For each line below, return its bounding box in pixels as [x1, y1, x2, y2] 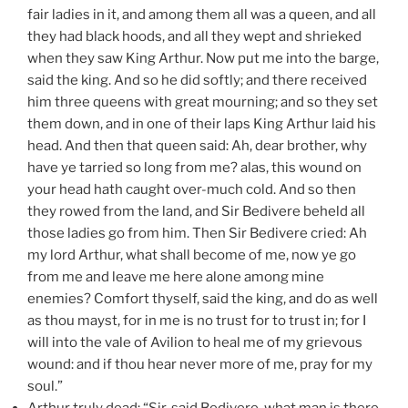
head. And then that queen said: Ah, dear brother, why [27, 137, 367, 154]
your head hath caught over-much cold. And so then [27, 180, 356, 198]
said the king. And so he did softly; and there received [27, 71, 367, 88]
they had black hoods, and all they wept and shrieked [27, 27, 362, 45]
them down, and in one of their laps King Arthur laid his [27, 115, 376, 132]
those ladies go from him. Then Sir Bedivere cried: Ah [27, 224, 367, 241]
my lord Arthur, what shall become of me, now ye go [27, 246, 356, 263]
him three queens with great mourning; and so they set [27, 93, 378, 110]
